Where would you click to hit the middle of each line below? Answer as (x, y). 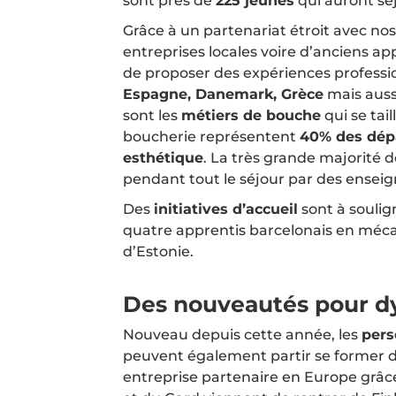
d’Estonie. (158, 251)
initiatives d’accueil (226, 209)
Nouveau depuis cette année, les (242, 334)
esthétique (163, 157)
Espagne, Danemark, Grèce (223, 94)
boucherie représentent (211, 136)
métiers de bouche (251, 115)
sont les (152, 115)
